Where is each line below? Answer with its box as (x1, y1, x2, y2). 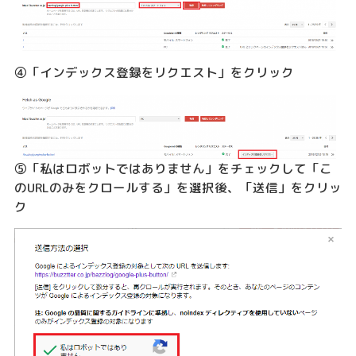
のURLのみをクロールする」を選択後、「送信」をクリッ (14, 178, 342, 196)
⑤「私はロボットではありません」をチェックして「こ (14, 159, 332, 177)
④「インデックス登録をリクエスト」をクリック (14, 64, 294, 82)
